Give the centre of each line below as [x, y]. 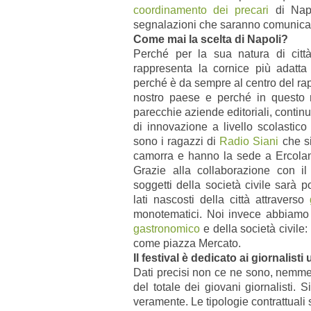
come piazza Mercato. [188, 243]
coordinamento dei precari [204, 10]
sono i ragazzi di [177, 141]
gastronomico [167, 228]
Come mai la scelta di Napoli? [211, 39]
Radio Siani [249, 141]
